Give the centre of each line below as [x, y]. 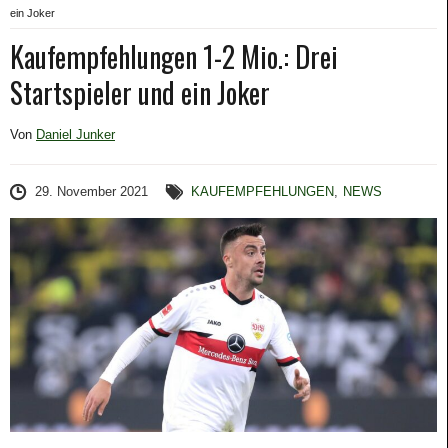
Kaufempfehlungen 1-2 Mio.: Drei [174, 56]
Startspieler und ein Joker [140, 92]
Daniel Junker [75, 134]
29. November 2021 [91, 191]
